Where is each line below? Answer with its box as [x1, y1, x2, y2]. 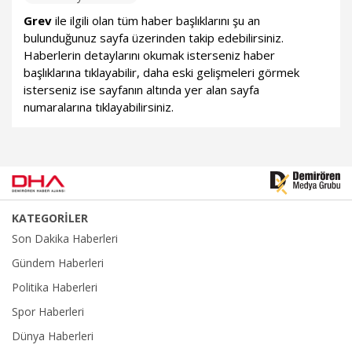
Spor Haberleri [12, 304, 84, 320]
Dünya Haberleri [12, 328, 93, 344]
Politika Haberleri [12, 280, 97, 295]
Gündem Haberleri [12, 255, 104, 271]
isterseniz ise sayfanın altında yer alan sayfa [24, 82, 259, 98]
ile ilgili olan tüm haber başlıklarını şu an [52, 13, 260, 29]
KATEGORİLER [12, 211, 88, 226]
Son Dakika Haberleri [12, 231, 118, 247]
